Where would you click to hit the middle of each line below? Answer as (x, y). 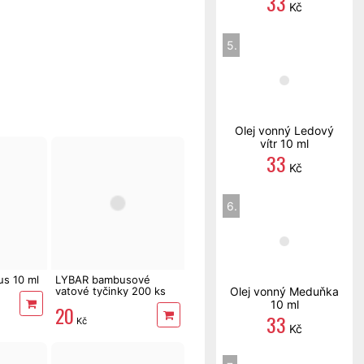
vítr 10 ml (284, 143)
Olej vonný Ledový (284, 130)
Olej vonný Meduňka (284, 291)
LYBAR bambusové (103, 279)
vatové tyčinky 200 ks (111, 290)
